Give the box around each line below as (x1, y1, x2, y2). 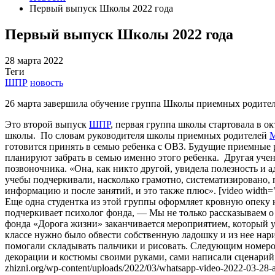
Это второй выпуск (5, 118, 89, 130)
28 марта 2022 (5, 55, 63, 66)
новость (30, 77, 63, 88)
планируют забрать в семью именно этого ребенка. (5, 152, 222, 163)
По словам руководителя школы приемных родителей (38, 130, 269, 141)
